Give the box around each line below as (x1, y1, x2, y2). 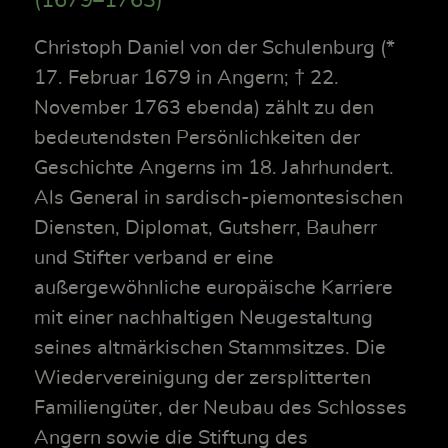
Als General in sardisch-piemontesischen (34, 188, 403, 209)
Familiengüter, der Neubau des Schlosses (34, 398, 407, 419)
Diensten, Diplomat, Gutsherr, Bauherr (34, 218, 377, 239)
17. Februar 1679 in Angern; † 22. (34, 68, 339, 89)
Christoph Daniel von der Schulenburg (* (34, 38, 395, 59)
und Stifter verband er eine (34, 248, 274, 269)
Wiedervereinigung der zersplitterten (34, 368, 371, 389)
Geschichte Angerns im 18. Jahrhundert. (34, 158, 394, 179)
